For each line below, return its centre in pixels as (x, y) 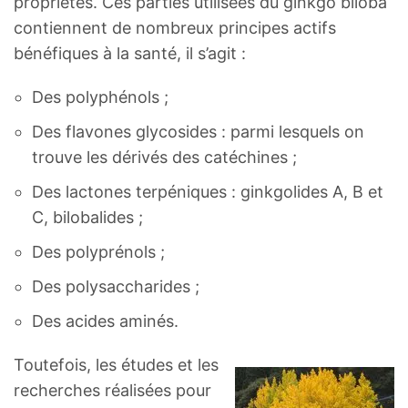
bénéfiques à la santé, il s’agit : (130, 54)
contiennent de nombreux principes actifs (175, 28)
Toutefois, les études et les (116, 365)
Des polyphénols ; (100, 97)
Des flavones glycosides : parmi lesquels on (198, 132)
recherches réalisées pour (112, 391)
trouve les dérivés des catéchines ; (164, 158)
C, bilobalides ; (87, 218)
